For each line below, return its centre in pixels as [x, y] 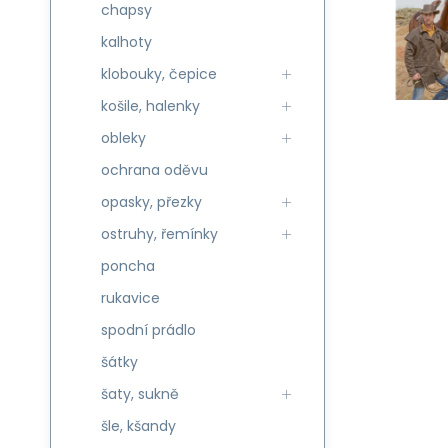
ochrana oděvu [154, 170]
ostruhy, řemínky [159, 234]
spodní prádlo [148, 330]
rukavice [130, 298]
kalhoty [126, 42]
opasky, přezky [151, 202]
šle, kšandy [138, 426]
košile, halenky [150, 106]
